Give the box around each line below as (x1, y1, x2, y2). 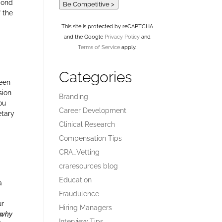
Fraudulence (59, 190, 100, 198)
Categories (59, 68, 132, 86)
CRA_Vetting (59, 148, 100, 156)
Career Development (59, 107, 127, 114)
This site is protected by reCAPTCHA (61, 23, 153, 29)
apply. (120, 44, 137, 50)
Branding (59, 93, 89, 101)
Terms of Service (78, 44, 120, 50)
